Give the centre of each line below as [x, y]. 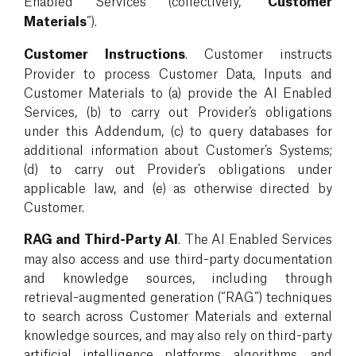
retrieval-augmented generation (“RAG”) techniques [178, 296]
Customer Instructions [104, 53]
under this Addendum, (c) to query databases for [178, 130]
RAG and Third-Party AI [101, 238]
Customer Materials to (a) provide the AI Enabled [178, 91]
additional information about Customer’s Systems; [178, 149]
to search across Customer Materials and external [178, 315]
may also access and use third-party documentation [178, 257]
